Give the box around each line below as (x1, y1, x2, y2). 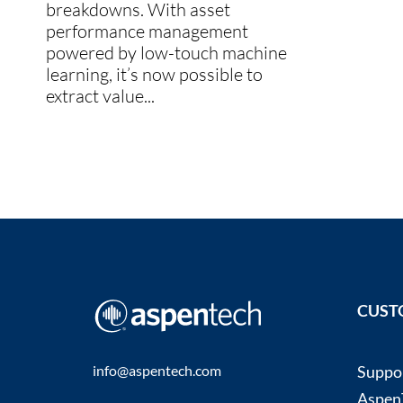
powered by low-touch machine (46, 41, 287, 65)
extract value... (46, 85, 155, 108)
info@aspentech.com (93, 362, 222, 380)
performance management (46, 20, 248, 43)
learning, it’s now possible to (46, 63, 263, 86)
